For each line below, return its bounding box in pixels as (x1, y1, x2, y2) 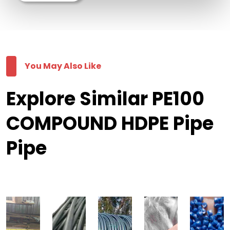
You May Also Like (25, 60, 101, 72)
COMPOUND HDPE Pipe (6, 110, 214, 137)
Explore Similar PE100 (6, 86, 204, 112)
